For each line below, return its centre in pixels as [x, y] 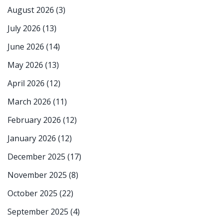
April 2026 [27, 83]
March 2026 [30, 102]
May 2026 [26, 65]
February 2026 [35, 120]
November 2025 [38, 175]
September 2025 [39, 212]
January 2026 [33, 139]
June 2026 [27, 47]
